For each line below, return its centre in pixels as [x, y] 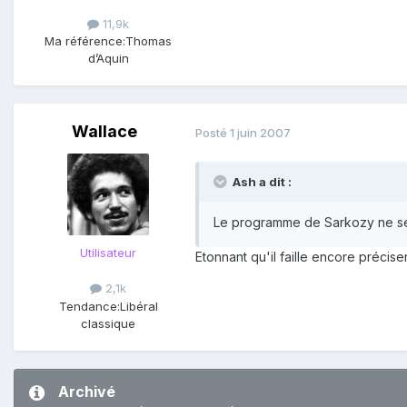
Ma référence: [85, 41]
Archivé [87, 391]
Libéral [139, 306]
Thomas [149, 41]
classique [108, 323]
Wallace [104, 132]
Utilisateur [108, 253]
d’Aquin [108, 59]
